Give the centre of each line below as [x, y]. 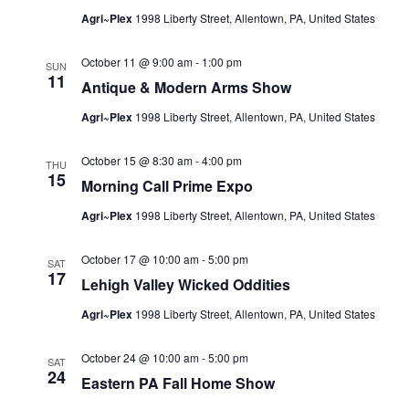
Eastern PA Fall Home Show [178, 383]
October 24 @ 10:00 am [140, 357]
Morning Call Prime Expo [167, 186]
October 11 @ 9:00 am [136, 62]
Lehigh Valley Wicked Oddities [185, 284]
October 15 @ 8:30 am [136, 160]
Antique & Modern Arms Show [186, 87]
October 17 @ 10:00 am [140, 259]
